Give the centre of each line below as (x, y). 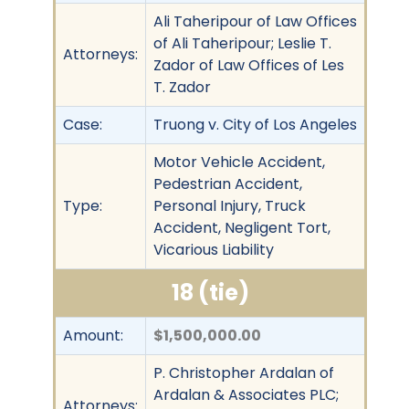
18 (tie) (210, 292)
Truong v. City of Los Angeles (255, 124)
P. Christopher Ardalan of (244, 372)
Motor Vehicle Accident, (239, 162)
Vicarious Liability (214, 249)
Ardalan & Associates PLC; (246, 394)
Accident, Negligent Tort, (242, 227)
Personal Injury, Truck (230, 205)
